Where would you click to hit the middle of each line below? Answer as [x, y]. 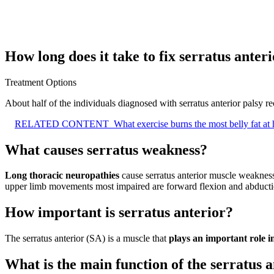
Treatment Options [41, 82]
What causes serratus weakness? [106, 150]
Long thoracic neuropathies [62, 176]
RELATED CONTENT [62, 124]
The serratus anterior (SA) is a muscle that [87, 239]
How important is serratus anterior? [119, 213]
